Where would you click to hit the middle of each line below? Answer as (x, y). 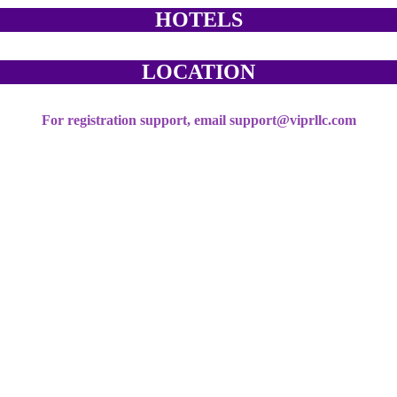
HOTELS (198, 19)
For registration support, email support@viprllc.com (198, 120)
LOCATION (198, 72)
